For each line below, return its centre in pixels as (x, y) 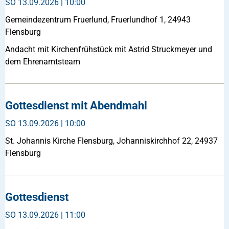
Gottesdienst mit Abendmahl (76, 105)
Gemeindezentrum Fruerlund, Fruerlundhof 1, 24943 (98, 19)
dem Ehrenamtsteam (43, 61)
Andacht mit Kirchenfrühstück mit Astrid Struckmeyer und (109, 49)
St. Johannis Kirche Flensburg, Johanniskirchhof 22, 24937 (111, 141)
